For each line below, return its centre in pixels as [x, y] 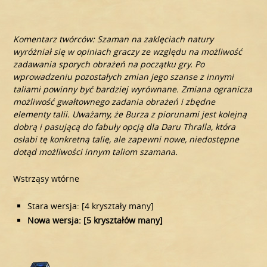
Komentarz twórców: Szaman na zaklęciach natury [114, 39]
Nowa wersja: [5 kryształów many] [95, 221]
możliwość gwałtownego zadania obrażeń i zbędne [114, 102]
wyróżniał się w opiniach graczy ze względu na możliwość [128, 52]
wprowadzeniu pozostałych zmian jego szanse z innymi [124, 77]
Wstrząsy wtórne [46, 179]
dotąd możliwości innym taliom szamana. [96, 152]
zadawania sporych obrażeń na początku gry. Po [109, 64]
